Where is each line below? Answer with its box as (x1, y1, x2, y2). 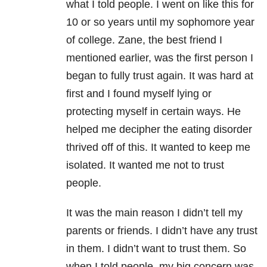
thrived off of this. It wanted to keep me (66, 141, 250, 154)
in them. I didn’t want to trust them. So (66, 243, 246, 255)
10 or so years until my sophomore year (66, 16, 254, 29)
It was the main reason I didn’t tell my (66, 207, 243, 219)
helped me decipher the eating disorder (66, 123, 252, 136)
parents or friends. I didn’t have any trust (66, 225, 257, 237)
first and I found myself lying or (66, 88, 212, 100)
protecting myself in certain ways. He (66, 105, 241, 118)
